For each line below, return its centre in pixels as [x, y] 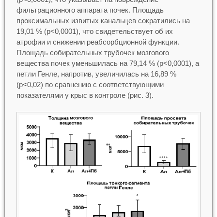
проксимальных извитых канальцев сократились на [103, 21]
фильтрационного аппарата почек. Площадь [90, 10]
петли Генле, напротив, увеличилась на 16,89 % [96, 74]
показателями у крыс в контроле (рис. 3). [85, 95]
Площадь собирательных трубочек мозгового [93, 53]
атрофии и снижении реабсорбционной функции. [98, 42]
